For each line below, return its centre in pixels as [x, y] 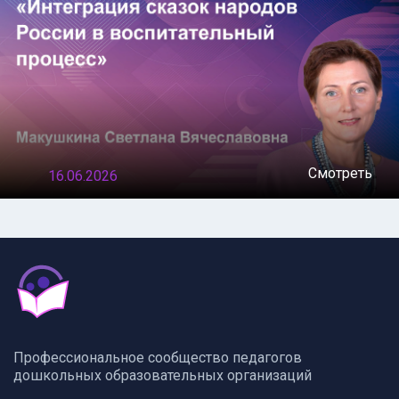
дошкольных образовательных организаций [163, 375]
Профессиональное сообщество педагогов [158, 357]
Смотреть [340, 174]
